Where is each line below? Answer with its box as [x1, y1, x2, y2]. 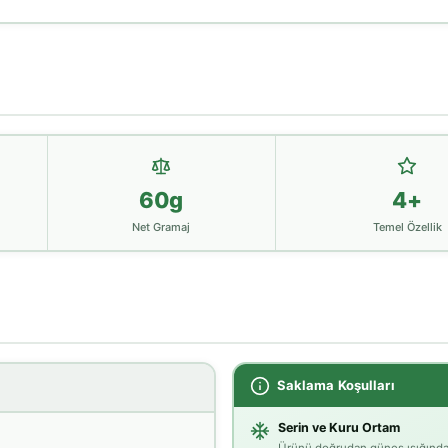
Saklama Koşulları [276, 376, 395, 393]
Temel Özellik [372, 219, 442, 234]
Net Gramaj [132, 219, 190, 234]
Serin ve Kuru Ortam [277, 420, 400, 436]
